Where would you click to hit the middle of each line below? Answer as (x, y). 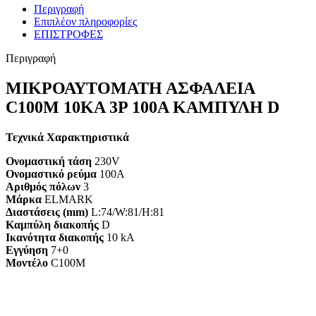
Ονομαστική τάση (49, 162)
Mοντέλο (27, 263)
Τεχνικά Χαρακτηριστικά (67, 138)
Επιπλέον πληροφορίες (85, 22)
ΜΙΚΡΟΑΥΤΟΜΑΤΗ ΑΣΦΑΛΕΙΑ (130, 89)
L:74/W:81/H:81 (126, 212)
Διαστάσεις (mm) (47, 212)
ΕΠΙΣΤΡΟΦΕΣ (68, 35)
